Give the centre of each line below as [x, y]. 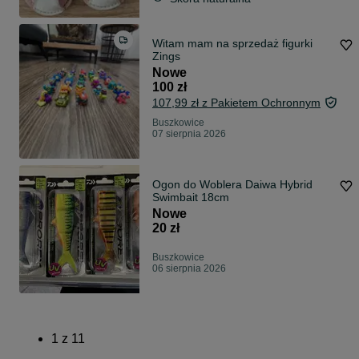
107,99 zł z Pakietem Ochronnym [236, 103]
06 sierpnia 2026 [189, 269]
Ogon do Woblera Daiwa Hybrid [232, 185]
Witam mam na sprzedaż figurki [232, 44]
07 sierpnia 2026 [189, 134]
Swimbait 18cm [191, 198]
